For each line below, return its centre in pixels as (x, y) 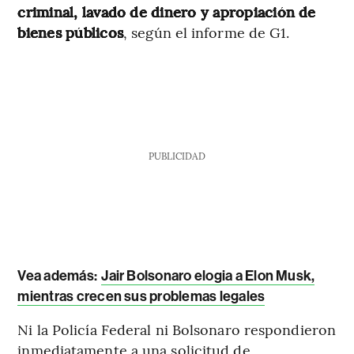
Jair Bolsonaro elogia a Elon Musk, (208, 276)
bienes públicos (70, 32)
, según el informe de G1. (207, 32)
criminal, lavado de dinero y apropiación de (167, 12)
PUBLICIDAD (177, 156)
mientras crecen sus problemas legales (141, 297)
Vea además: (58, 276)
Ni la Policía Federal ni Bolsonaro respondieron (177, 330)
